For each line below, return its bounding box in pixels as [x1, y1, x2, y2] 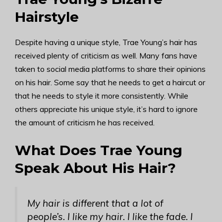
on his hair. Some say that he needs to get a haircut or [15, 77, 205, 87]
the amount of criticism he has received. [15, 117, 155, 127]
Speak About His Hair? [15, 160, 176, 176]
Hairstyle [15, 8, 79, 25]
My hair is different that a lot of [27, 197, 163, 209]
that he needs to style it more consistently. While [15, 91, 188, 101]
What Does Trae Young [15, 142, 182, 159]
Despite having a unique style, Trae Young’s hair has [15, 37, 197, 47]
